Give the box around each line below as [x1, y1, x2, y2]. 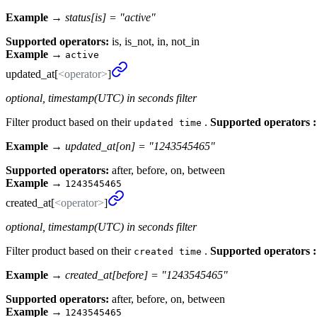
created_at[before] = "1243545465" [65, 268, 228, 281]
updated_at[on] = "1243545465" [65, 139, 215, 152]
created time [134, 246, 202, 257]
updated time [134, 117, 202, 128]
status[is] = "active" [65, 11, 156, 23]
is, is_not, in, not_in [112, 35, 200, 47]
